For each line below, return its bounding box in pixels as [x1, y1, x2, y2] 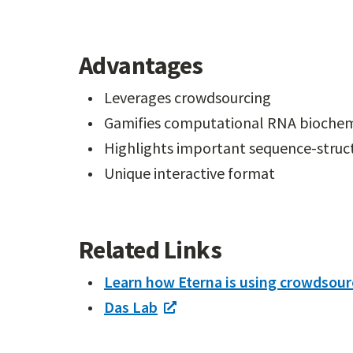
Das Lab [104, 297, 158, 317]
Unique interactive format [104, 163, 275, 183]
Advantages [79, 50, 203, 81]
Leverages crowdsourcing [104, 87, 271, 107]
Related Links [79, 234, 222, 266]
